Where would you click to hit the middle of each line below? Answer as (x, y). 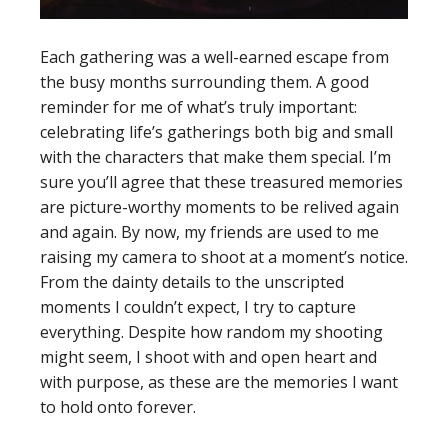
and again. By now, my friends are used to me (209, 232)
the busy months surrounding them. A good (204, 82)
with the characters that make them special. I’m (215, 157)
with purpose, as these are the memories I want (219, 382)
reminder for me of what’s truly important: (198, 107)
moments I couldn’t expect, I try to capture (198, 307)
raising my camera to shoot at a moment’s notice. (224, 257)
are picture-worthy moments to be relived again (219, 207)
